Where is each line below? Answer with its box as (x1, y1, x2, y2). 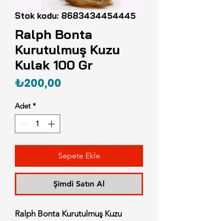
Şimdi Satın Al (53, 179, 105, 189)
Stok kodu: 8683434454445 (15, 10, 136, 21)
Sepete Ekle (58, 151, 100, 161)
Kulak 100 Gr (15, 56, 93, 73)
